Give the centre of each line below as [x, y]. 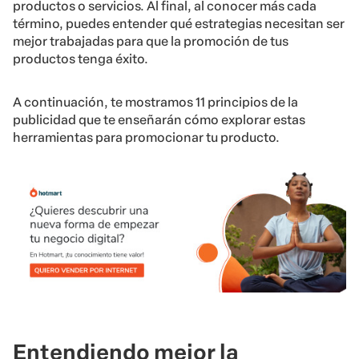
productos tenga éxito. [81, 59]
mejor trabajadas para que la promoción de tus [151, 42]
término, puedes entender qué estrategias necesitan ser [179, 24]
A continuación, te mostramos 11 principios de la [155, 103]
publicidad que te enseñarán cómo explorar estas [159, 120]
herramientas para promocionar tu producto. [146, 138]
